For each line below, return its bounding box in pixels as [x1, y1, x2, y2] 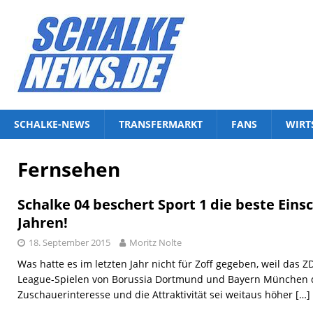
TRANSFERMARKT [119, 117, 203, 131]
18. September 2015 [29, 236, 110, 249]
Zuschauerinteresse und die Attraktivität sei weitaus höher [17, 288, 296, 301]
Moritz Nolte [129, 236, 182, 249]
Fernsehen [17, 156, 120, 182]
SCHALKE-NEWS [14, 117, 90, 131]
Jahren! [17, 213, 68, 232]
